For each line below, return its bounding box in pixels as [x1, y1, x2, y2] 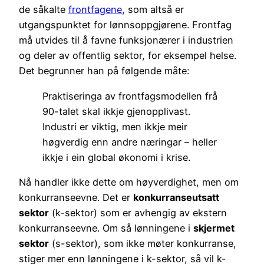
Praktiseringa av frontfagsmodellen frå [42, 90, 217, 102]
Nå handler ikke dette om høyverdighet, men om [19, 176, 239, 188]
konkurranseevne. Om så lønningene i [19, 222, 193, 234]
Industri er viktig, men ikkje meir [42, 120, 187, 133]
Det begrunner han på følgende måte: [19, 65, 189, 77]
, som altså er [122, 4, 184, 16]
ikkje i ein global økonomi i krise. [42, 151, 190, 163]
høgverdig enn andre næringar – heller [42, 136, 217, 148]
